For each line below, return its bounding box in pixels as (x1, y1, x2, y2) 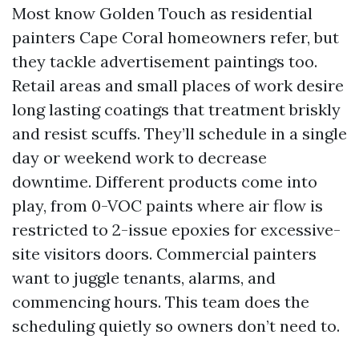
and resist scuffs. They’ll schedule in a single (12, 123, 347, 143)
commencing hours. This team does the (12, 292, 309, 312)
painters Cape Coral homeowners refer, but (12, 27, 339, 47)
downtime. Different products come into (12, 171, 317, 192)
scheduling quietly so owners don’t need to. (12, 316, 340, 336)
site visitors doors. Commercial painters (12, 244, 317, 264)
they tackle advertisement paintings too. (12, 51, 317, 71)
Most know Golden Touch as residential (12, 3, 313, 23)
